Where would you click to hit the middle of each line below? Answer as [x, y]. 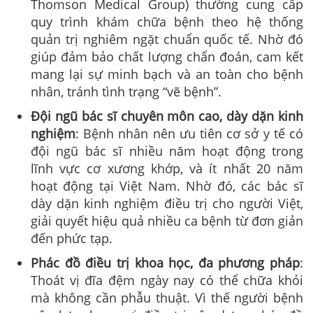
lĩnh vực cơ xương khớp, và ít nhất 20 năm [167, 168]
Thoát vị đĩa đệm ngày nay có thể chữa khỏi [167, 280]
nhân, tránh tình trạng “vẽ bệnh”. [126, 91]
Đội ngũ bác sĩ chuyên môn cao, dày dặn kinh [167, 116]
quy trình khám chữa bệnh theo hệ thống [167, 21]
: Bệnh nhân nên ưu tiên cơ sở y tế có [189, 133]
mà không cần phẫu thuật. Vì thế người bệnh [167, 297]
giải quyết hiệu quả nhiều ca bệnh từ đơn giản [167, 220]
